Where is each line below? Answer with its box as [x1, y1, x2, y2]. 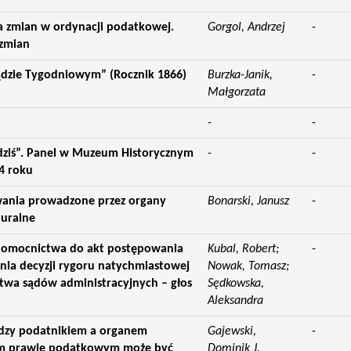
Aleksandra [207, 295, 263, 307]
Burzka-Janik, [207, 69, 273, 81]
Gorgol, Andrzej [207, 21, 285, 34]
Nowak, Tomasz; [207, 260, 289, 273]
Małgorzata [207, 86, 266, 99]
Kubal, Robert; [207, 243, 279, 255]
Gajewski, [207, 325, 256, 338]
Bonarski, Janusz [207, 195, 289, 208]
